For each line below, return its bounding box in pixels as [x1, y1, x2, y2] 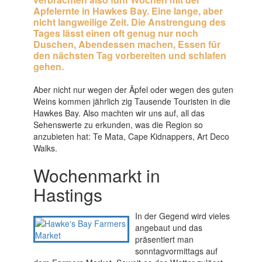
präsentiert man [135, 233, 194, 246]
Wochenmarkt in [33, 163, 160, 188]
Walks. [33, 142, 57, 154]
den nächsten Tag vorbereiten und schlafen [33, 49, 226, 63]
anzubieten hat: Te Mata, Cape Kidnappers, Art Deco [33, 130, 229, 143]
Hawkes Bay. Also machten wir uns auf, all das [33, 107, 205, 119]
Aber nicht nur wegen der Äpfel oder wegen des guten [33, 84, 233, 96]
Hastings [33, 182, 102, 208]
